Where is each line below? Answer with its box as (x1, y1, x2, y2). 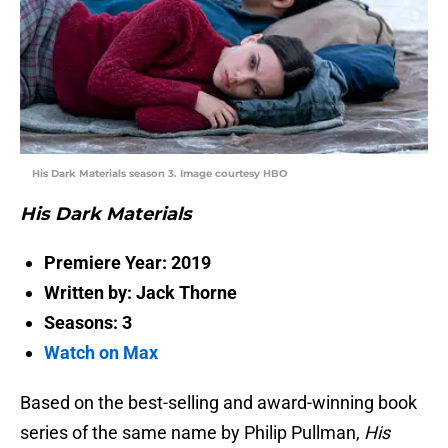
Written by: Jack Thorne (44, 282, 237, 304)
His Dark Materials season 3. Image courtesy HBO (32, 167, 287, 181)
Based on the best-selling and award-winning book (20, 392, 417, 414)
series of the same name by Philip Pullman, (20, 422, 364, 444)
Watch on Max (44, 342, 158, 364)
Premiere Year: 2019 (44, 252, 211, 274)
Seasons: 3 (44, 312, 132, 334)
